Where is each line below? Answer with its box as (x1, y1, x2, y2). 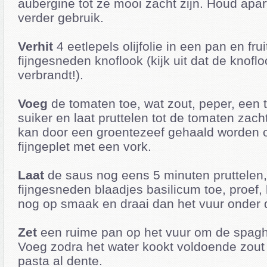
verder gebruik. (18, 10, 104, 24)
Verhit (18, 39, 53, 53)
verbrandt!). (18, 67, 83, 82)
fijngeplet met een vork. (18, 139, 151, 153)
